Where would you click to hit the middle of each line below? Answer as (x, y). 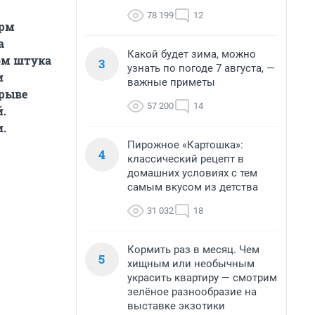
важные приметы (171, 82)
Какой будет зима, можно (192, 54)
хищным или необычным (191, 264)
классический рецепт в (186, 159)
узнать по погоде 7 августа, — (201, 68)
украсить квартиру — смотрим (202, 278)
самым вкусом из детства (193, 187)
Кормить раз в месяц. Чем (193, 250)
